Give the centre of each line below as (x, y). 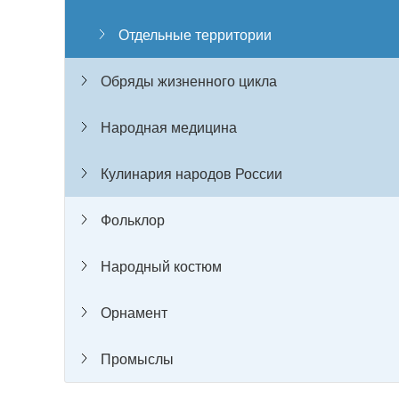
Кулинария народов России (191, 174)
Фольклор (133, 220)
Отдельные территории (195, 35)
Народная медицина (169, 127)
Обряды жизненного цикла (189, 81)
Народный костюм (161, 266)
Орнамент (134, 313)
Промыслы (137, 359)
